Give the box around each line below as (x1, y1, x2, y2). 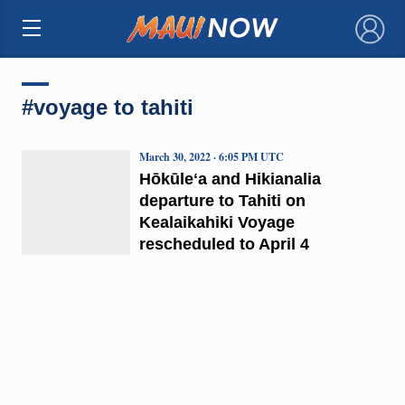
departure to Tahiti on (138, 191, 306, 210)
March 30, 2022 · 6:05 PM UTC (138, 148, 284, 165)
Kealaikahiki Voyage (138, 212, 295, 231)
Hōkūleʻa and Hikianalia (138, 169, 321, 188)
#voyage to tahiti (21, 94, 193, 119)
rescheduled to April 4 (138, 234, 309, 253)
